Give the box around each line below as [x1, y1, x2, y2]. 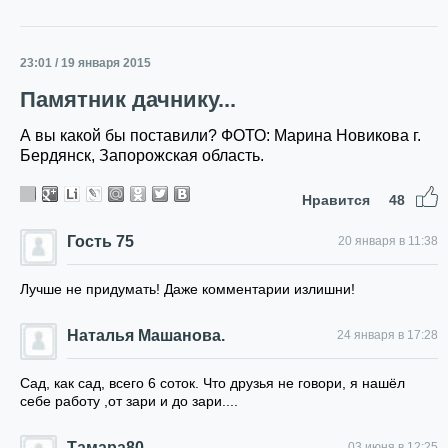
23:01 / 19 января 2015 [20, 56, 151, 70]
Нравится [302, 192, 374, 208]
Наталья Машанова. [67, 327, 225, 344]
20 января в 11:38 [338, 234, 438, 248]
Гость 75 [67, 233, 134, 250]
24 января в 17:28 [337, 328, 438, 342]
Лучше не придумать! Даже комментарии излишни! [20, 281, 355, 297]
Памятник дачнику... [20, 87, 236, 112]
